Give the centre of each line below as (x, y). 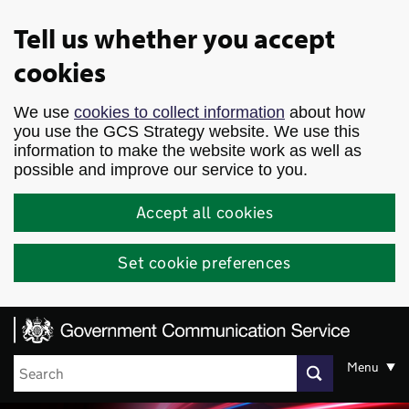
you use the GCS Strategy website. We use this (187, 131)
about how (325, 112)
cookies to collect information (179, 112)
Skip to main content (71, 16)
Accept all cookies (204, 212)
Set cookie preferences (204, 262)
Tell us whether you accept (174, 38)
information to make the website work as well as (188, 151)
